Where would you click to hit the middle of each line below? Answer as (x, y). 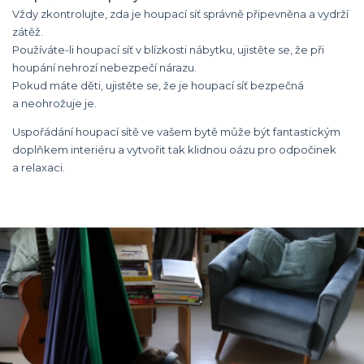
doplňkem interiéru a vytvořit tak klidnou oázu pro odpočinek (174, 149)
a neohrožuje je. (54, 103)
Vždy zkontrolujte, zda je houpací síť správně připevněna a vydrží (180, 14)
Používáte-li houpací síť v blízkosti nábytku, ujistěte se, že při (168, 50)
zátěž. (28, 32)
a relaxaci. (39, 167)
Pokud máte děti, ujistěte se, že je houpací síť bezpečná (158, 85)
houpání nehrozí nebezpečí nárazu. (104, 67)
